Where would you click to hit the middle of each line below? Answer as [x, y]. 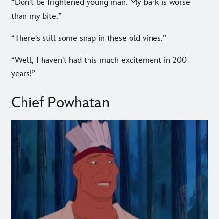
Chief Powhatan [60, 103]
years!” [23, 74]
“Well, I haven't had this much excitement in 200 [99, 60]
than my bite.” [36, 16]
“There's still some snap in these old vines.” [89, 38]
